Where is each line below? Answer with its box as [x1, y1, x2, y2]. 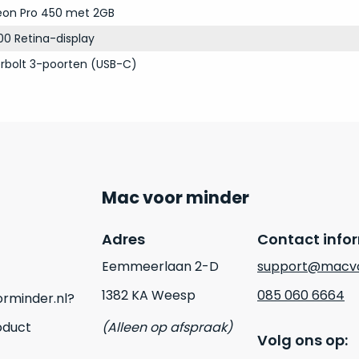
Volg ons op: [256, 330, 348, 350]
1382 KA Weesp [102, 286, 196, 305]
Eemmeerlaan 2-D [102, 257, 219, 276]
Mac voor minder [102, 186, 249, 209]
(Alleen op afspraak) [102, 318, 232, 337]
